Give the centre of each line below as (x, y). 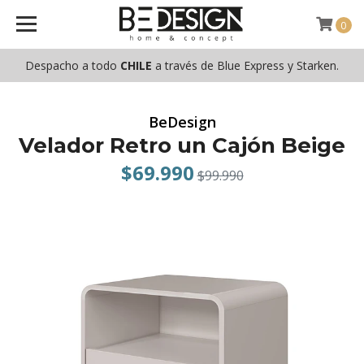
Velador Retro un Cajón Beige (182, 145)
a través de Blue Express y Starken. (245, 65)
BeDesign (182, 122)
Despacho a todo (73, 65)
